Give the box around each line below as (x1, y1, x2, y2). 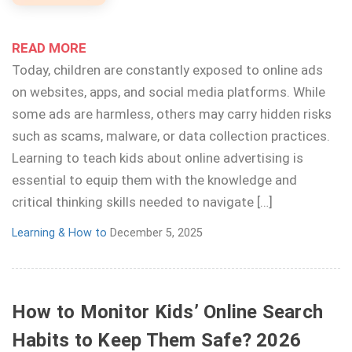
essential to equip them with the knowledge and (12, 172, 297, 188)
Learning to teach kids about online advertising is (12, 150, 303, 166)
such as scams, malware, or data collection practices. (12, 128, 330, 144)
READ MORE (12, 40, 86, 56)
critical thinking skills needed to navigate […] (12, 194, 273, 210)
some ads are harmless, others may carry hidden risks (12, 106, 332, 122)
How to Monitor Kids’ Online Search (12, 301, 324, 323)
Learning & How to (12, 226, 107, 240)
